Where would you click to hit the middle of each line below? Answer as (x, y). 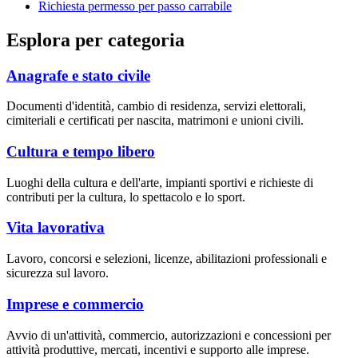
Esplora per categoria (95, 40)
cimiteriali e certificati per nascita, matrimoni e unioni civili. (155, 121)
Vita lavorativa (56, 228)
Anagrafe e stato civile (78, 75)
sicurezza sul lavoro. (58, 273)
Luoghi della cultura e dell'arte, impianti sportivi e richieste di (160, 182)
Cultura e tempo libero (81, 151)
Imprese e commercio (75, 304)
